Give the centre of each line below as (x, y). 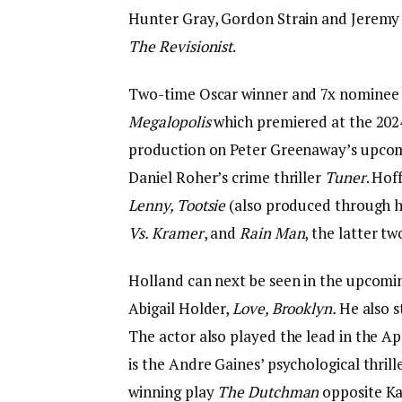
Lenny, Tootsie (177, 205)
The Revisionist (181, 46)
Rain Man (272, 233)
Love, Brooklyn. (286, 309)
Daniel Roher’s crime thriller (227, 177)
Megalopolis (170, 122)
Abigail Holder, (181, 309)
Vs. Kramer (166, 233)
